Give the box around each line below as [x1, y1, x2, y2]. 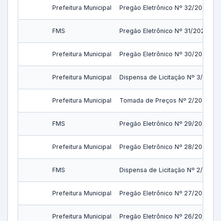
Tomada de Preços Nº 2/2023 [119, 97, 210, 104]
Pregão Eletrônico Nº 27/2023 [119, 189, 210, 197]
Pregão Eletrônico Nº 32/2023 [119, 4, 210, 11]
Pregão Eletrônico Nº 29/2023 [119, 120, 210, 127]
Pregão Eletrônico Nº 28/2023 [119, 143, 210, 150]
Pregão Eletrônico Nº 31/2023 [119, 27, 209, 35]
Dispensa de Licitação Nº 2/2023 [119, 166, 219, 174]
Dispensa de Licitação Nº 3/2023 [119, 74, 219, 81]
